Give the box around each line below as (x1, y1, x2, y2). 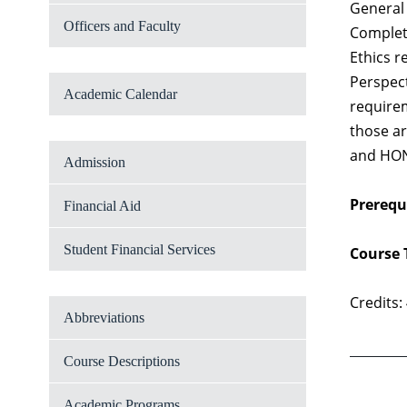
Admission (64, 154, 125, 170)
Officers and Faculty (64, 18, 181, 34)
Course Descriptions (64, 353, 180, 369)
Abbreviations (64, 310, 144, 325)
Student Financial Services (64, 242, 215, 257)
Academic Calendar (64, 86, 177, 102)
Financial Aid (64, 198, 141, 213)
